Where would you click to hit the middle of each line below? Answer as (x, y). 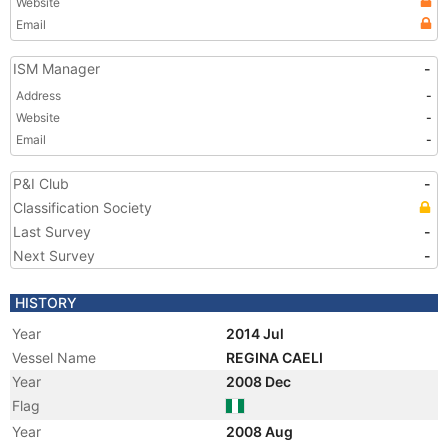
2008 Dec (260, 381)
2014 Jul (256, 333)
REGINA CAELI (276, 357)
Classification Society (82, 207)
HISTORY (46, 302)
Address (38, 95)
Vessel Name (54, 357)
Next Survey (54, 255)
